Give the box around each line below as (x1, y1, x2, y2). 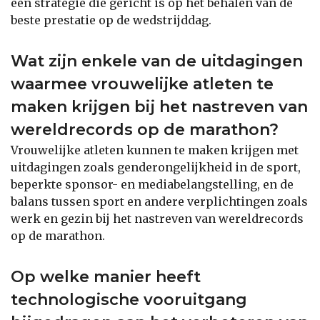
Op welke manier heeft (11, 266, 201, 286)
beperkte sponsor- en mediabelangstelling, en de (11, 176, 294, 191)
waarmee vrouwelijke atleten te (11, 74, 274, 94)
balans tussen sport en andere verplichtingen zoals (11, 194, 308, 209)
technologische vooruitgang (11, 289, 247, 309)
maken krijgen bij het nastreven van (11, 96, 308, 116)
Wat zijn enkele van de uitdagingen (11, 51, 303, 71)
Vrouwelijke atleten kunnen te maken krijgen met (11, 142, 299, 157)
